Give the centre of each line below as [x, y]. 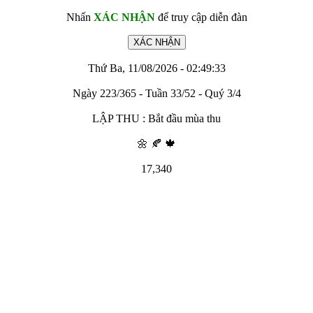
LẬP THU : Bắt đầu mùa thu [156, 118]
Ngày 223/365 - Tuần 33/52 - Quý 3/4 [156, 93]
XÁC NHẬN [124, 17]
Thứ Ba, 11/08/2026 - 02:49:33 [156, 68]
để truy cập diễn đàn [201, 17]
